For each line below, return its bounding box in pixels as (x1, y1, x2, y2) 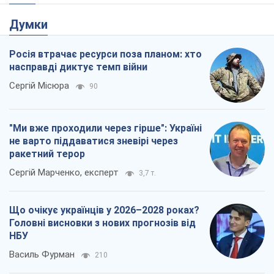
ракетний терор (9, 148, 85, 160)
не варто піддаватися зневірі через (9, 135, 178, 147)
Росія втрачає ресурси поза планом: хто (9, 48, 202, 61)
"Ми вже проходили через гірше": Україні (9, 122, 202, 135)
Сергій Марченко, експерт (9, 167, 119, 179)
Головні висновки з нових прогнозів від (9, 217, 196, 229)
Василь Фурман (9, 249, 75, 261)
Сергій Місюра (9, 80, 69, 92)
